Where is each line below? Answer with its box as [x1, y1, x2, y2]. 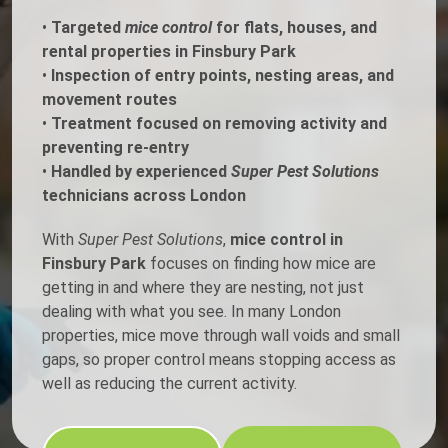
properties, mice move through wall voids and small [42, 326, 400, 346]
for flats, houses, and [212, 18, 377, 38]
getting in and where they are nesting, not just [42, 278, 364, 298]
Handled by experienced [51, 162, 231, 182]
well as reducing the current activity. [42, 374, 297, 394]
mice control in [230, 230, 343, 250]
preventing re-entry [42, 138, 189, 158]
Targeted [51, 18, 125, 38]
